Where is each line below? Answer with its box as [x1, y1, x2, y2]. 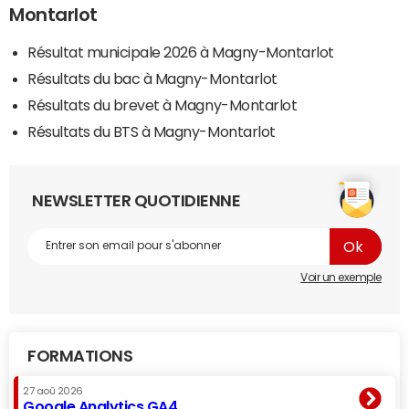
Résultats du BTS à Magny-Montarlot [27, 123, 276, 139]
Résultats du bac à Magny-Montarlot [27, 70, 278, 86]
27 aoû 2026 [23, 385, 83, 396]
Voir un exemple [300, 271, 382, 283]
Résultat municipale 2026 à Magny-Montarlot [27, 44, 334, 59]
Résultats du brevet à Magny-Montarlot [27, 97, 298, 112]
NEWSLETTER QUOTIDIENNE [32, 192, 241, 209]
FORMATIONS [27, 347, 133, 364]
